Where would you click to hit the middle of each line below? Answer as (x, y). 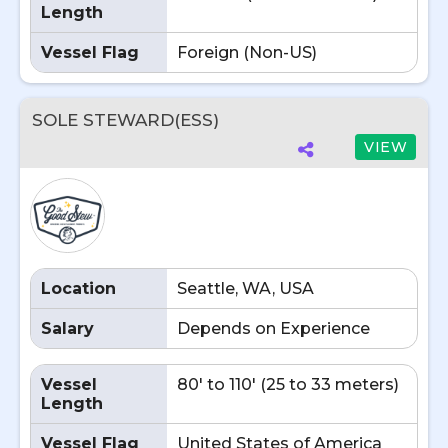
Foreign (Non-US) (247, 52)
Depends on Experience (273, 328)
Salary (67, 328)
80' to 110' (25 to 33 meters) (288, 384)
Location (78, 288)
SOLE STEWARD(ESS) (125, 120)
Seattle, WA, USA (245, 288)
